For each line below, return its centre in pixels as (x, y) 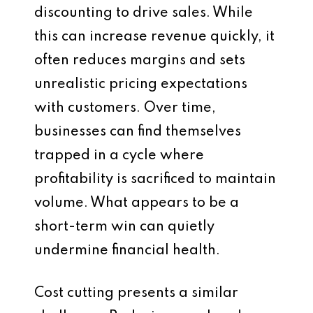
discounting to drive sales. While (144, 13)
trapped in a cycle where (119, 155)
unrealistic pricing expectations (141, 84)
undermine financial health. (127, 250)
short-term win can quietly (124, 227)
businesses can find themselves (138, 132)
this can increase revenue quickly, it (154, 37)
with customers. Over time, (125, 108)
